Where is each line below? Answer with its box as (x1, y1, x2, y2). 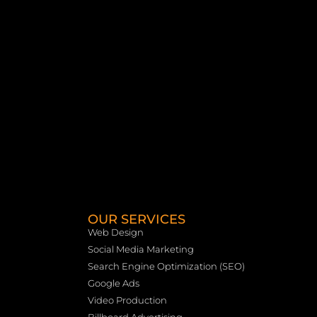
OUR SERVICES (88, 212, 185, 227)
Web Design (88, 226, 144, 238)
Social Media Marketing (88, 243, 194, 255)
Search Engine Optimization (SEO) (88, 260, 245, 272)
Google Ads (88, 277, 139, 289)
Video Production (88, 294, 167, 306)
